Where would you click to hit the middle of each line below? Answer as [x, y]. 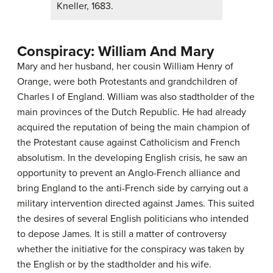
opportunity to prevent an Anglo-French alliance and [129, 173]
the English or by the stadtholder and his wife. [114, 265]
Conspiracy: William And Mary [115, 52]
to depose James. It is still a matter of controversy [122, 234]
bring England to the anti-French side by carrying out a [133, 189]
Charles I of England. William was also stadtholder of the [136, 97]
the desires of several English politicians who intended [133, 219]
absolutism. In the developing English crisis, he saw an [132, 158]
